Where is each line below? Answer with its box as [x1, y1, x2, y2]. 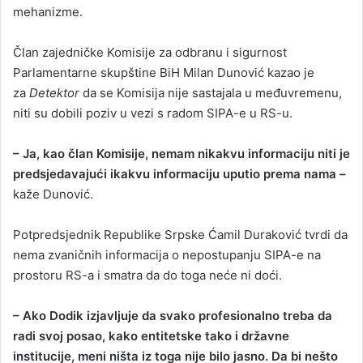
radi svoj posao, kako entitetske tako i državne [13, 327, 289, 344]
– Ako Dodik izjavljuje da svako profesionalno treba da [13, 307, 332, 323]
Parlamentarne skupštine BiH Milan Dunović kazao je [13, 64, 314, 80]
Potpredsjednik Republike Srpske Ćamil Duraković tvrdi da [13, 226, 348, 242]
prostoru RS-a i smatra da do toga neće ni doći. [13, 267, 282, 283]
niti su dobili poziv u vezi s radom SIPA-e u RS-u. [13, 105, 293, 121]
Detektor [29, 84, 83, 100]
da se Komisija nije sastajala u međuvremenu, [83, 84, 342, 100]
